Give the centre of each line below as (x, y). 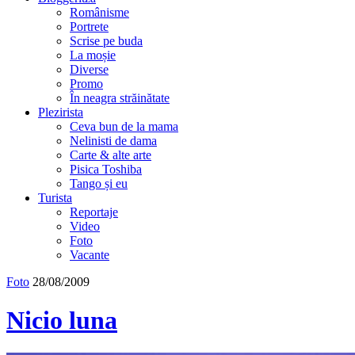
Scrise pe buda (106, 41)
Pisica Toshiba (106, 169)
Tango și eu (99, 183)
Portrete (89, 27)
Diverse (89, 69)
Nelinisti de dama (113, 141)
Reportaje (94, 212)
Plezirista (61, 112)
